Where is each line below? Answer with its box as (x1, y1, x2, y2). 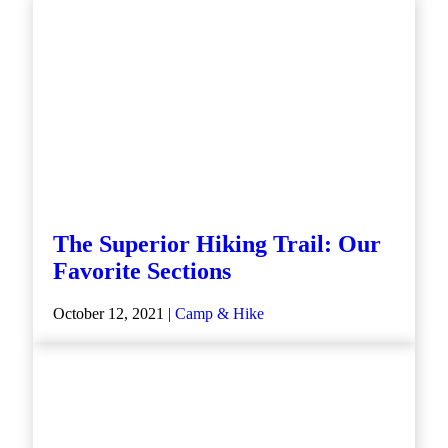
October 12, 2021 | (53, 304, 175, 322)
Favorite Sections (53, 258, 231, 285)
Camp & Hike (175, 304, 264, 322)
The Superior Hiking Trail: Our (53, 231, 381, 258)
